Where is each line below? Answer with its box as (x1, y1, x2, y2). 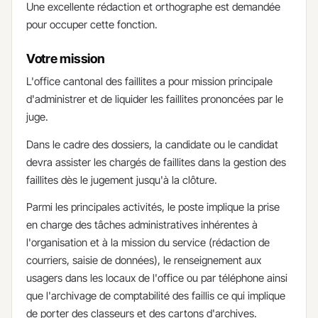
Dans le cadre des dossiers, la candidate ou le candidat (26, 137, 278, 151)
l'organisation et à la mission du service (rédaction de (26, 236, 270, 250)
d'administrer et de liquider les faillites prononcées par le (26, 92, 283, 106)
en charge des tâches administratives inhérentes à (26, 218, 258, 232)
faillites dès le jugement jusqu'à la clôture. (26, 172, 217, 187)
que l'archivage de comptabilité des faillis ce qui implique (26, 289, 285, 303)
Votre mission (26, 51, 105, 67)
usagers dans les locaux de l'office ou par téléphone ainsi (26, 271, 287, 285)
